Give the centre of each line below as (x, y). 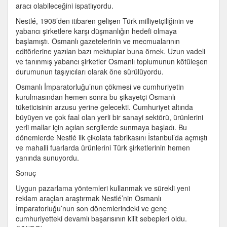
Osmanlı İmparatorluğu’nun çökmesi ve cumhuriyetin (100, 87)
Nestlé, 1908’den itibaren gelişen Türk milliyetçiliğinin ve (105, 21)
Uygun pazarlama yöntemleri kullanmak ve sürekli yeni (103, 188)
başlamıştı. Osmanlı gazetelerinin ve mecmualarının (98, 41)
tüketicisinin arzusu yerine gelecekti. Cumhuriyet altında (104, 107)
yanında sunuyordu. (47, 158)
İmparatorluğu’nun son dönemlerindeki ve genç (91, 208)
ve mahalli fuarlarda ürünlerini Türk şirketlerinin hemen (103, 147)
